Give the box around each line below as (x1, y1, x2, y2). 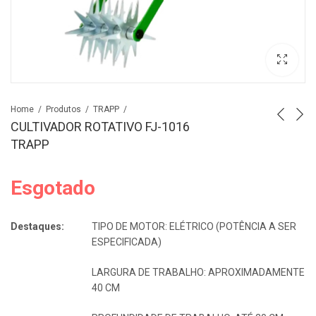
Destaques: (11, 220, 64, 232)
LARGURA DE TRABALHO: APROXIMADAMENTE (92, 266, 305, 278)
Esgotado (11, 176, 95, 200)
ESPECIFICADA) (92, 236, 162, 248)
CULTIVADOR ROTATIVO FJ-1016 (11, 119, 190, 135)
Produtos (46, 104, 81, 114)
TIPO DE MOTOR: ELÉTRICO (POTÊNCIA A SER (92, 220, 296, 232)
